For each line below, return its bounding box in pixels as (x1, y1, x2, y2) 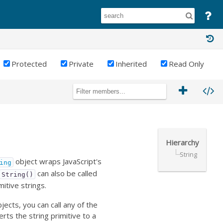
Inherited (115, 59, 147, 69)
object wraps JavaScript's (13, 156, 102, 167)
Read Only (169, 59, 204, 69)
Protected (11, 59, 47, 69)
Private (69, 59, 94, 69)
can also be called (35, 168, 98, 179)
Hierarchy (166, 137, 199, 147)
